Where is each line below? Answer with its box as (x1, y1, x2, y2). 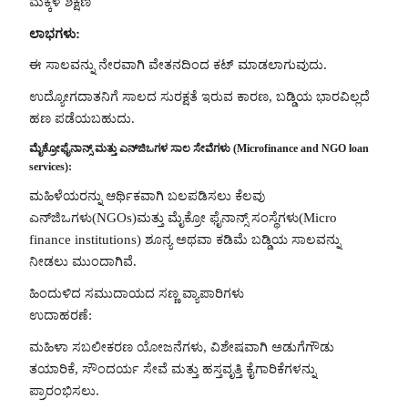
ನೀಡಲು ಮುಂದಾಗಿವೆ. (29, 254, 137, 270)
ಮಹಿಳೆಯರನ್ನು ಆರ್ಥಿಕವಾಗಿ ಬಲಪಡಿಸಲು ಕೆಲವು (29, 189, 265, 204)
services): (29, 159, 72, 173)
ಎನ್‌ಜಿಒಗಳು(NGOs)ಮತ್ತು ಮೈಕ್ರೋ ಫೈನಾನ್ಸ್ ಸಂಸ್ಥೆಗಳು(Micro (29, 210, 337, 226)
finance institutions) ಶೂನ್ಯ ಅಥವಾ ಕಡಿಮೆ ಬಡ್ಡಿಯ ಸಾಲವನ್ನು (29, 232, 341, 248)
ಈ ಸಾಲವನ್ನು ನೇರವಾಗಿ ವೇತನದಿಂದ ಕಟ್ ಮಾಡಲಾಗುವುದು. (29, 57, 327, 73)
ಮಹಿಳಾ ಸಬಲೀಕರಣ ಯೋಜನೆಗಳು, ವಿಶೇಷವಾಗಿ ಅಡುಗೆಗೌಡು (29, 339, 334, 354)
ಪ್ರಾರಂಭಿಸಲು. (29, 382, 99, 398)
